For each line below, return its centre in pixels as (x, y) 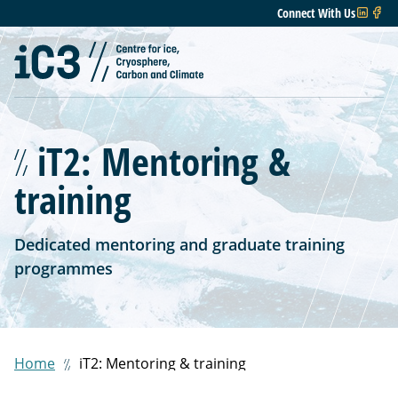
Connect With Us (316, 13)
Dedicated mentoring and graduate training (179, 244)
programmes (64, 268)
